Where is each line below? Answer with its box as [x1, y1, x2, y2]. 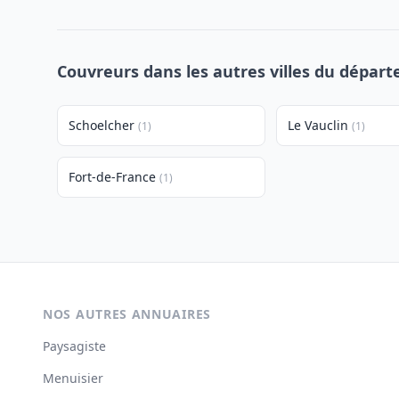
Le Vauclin [287, 117, 348, 134]
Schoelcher [69, 117, 134, 134]
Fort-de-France [69, 168, 156, 185]
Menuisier [43, 370, 103, 387]
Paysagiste [43, 338, 106, 354]
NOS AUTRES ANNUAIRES [43, 305, 211, 322]
